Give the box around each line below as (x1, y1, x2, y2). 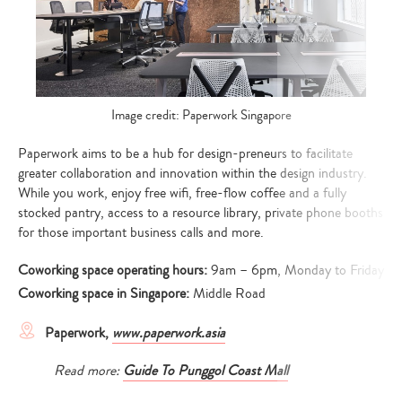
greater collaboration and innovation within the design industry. (18, 163, 367, 184)
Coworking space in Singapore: (18, 284, 193, 304)
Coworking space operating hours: (18, 260, 211, 281)
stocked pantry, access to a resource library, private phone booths (18, 203, 383, 223)
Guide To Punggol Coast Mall (123, 361, 288, 381)
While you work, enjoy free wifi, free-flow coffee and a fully (18, 183, 346, 204)
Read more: (54, 361, 123, 381)
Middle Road (193, 284, 266, 304)
